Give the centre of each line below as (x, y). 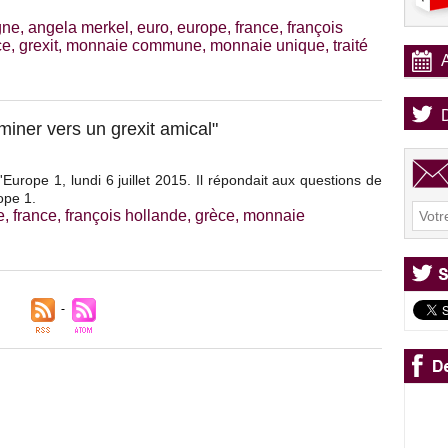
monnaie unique (267, 46)
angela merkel (78, 28)
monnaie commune (134, 46)
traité (350, 46)
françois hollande (126, 216)
